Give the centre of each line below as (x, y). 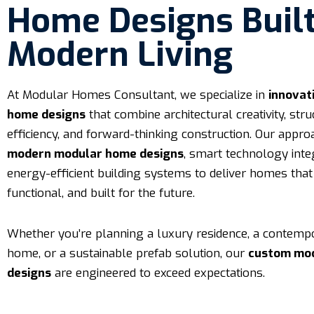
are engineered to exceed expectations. (158, 273)
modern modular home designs (95, 154)
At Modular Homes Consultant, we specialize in (138, 95)
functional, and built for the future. (101, 193)
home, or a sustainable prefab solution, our (128, 253)
